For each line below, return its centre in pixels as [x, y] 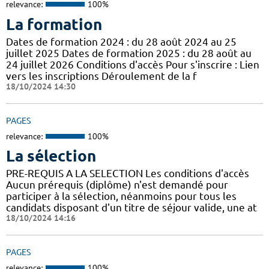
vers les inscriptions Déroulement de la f [101, 76]
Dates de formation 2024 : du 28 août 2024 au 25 [121, 41]
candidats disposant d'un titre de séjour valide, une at [131, 208]
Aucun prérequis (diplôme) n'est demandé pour [117, 185]
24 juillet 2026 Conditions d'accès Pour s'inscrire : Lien [133, 64]
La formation [54, 24]
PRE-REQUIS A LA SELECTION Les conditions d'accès [128, 174]
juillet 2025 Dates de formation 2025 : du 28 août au [129, 53]
